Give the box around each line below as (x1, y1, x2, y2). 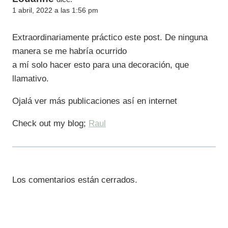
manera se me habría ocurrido (12, 46, 127, 56)
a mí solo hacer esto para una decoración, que (12, 60, 189, 70)
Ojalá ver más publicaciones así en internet (12, 96, 177, 106)
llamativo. (12, 73, 49, 83)
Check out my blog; (12, 118, 89, 128)
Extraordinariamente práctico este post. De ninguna (12, 32, 208, 42)
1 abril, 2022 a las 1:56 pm (12, 6, 98, 14)
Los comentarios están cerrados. (12, 175, 137, 185)
